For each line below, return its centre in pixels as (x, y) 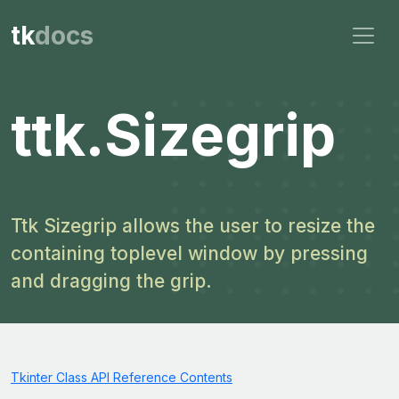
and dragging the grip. (111, 281)
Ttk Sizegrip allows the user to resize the (193, 226)
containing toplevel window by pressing (189, 253)
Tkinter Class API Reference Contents (122, 377)
